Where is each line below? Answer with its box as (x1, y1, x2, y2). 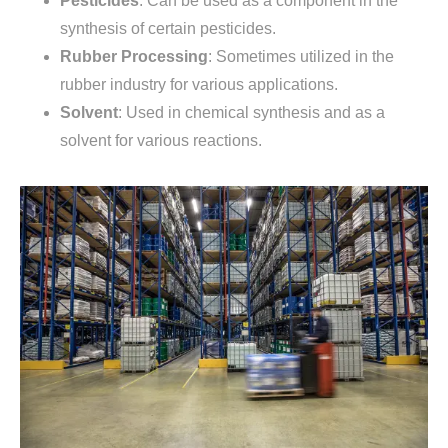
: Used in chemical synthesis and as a (118, 103, 385, 121)
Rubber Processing (60, 47, 208, 65)
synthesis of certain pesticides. (60, 19, 276, 37)
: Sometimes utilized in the (208, 47, 394, 65)
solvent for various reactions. (60, 131, 262, 149)
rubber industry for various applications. (60, 75, 338, 93)
